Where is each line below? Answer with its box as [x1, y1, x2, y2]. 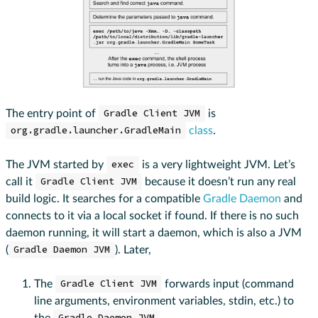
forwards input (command [161, 278, 294, 290]
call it [6, 175, 35, 187]
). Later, [114, 243, 151, 256]
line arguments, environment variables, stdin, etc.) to [34, 295, 294, 307]
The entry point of [6, 107, 99, 119]
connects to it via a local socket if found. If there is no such [6, 209, 299, 221]
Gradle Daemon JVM [13, 243, 110, 256]
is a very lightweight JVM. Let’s [138, 158, 295, 170]
